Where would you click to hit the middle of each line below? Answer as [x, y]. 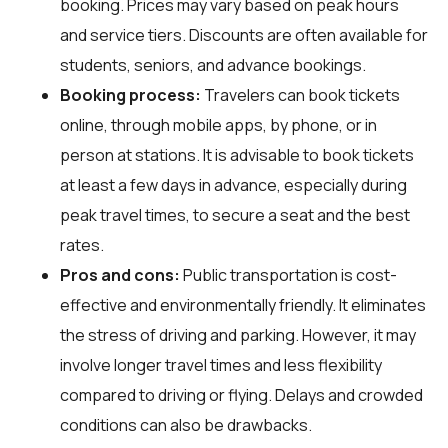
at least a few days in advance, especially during [233, 184]
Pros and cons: [120, 274]
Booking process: [130, 94]
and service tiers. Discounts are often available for [244, 34]
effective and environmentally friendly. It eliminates [243, 304]
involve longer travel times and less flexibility [221, 364]
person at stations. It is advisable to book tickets [237, 154]
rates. [82, 244]
